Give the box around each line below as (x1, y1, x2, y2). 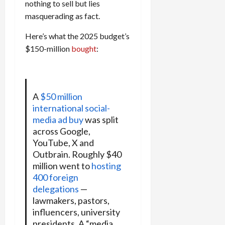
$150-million (25, 44, 71, 54)
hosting (89, 160, 121, 172)
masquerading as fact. (25, 11, 100, 21)
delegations (32, 183, 79, 195)
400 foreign (32, 172, 78, 183)
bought (71, 44, 96, 54)
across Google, (32, 126, 90, 137)
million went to (32, 160, 90, 172)
